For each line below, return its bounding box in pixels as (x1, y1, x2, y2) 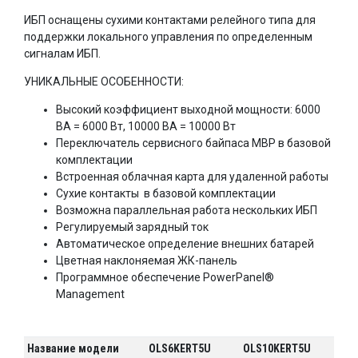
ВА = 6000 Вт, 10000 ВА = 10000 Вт (56, 119, 236, 133)
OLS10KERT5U (243, 341, 312, 355)
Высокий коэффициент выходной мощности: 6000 (56, 102, 320, 116)
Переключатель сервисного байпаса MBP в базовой (56, 136, 331, 149)
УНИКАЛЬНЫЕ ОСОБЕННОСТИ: (24, 74, 184, 88)
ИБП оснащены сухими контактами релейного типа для (24, 13, 316, 26)
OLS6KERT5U (149, 341, 212, 355)
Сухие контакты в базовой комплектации (56, 186, 276, 200)
